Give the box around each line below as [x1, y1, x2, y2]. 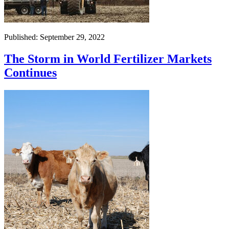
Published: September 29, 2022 [4, 32, 105, 41]
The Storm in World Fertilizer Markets [4, 52, 212, 65]
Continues [4, 65, 57, 79]
